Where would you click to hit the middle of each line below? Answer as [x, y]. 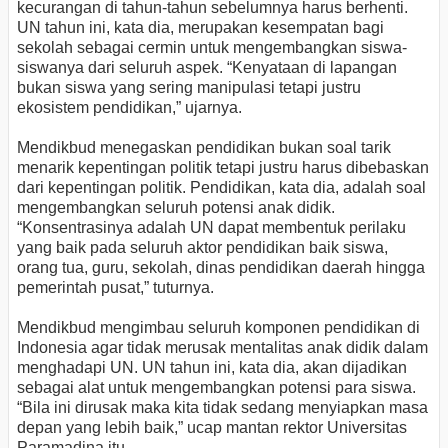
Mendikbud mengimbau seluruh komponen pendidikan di [218, 327]
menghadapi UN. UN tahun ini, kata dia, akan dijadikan [212, 367]
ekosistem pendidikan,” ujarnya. [129, 107]
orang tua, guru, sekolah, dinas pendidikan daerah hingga [221, 267]
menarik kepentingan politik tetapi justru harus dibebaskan [223, 167]
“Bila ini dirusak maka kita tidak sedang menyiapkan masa [222, 407]
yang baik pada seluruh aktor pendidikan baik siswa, [202, 247]
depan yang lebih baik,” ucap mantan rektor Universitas [212, 427]
